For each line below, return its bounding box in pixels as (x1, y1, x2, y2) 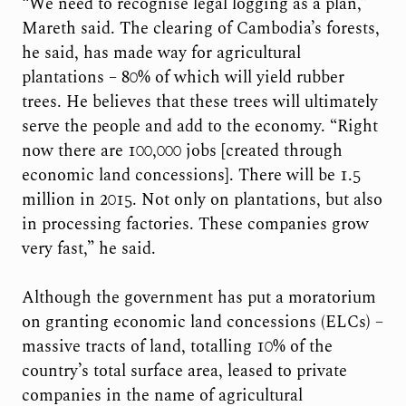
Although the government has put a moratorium (21, 285, 376, 311)
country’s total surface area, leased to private (21, 359, 347, 384)
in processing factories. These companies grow (21, 212, 369, 237)
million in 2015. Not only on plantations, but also (21, 188, 382, 213)
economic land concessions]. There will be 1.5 (21, 163, 361, 188)
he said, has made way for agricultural (21, 41, 301, 66)
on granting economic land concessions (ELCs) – (21, 310, 383, 335)
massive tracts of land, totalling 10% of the (21, 334, 333, 360)
